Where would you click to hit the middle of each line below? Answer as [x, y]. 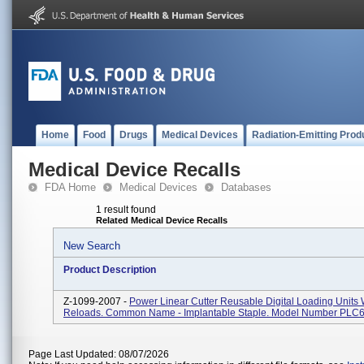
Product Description [110, 270]
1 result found [126, 210]
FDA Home [70, 187]
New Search [92, 246]
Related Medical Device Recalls [162, 220]
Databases [246, 187]
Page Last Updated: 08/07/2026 [99, 354]
